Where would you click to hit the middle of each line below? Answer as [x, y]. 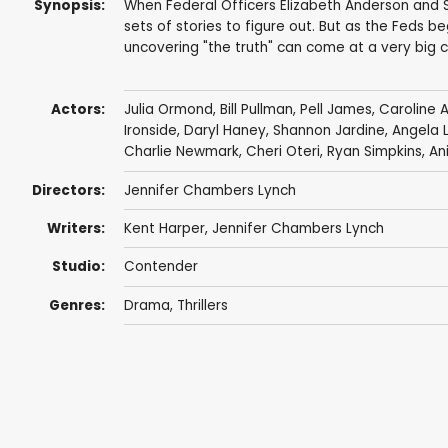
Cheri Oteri [282, 152]
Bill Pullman [256, 110]
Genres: [76, 305]
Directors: [68, 190]
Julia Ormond [168, 110]
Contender [160, 267]
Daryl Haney [224, 131]
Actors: [77, 110]
